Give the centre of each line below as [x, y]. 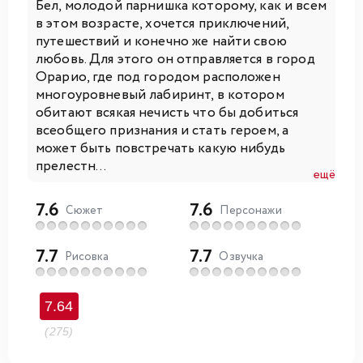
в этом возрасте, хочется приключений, [163, 24]
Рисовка [87, 257]
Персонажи [251, 211]
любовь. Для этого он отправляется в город [175, 60]
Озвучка [241, 257]
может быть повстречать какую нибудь [160, 149]
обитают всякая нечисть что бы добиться [167, 113]
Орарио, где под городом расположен [158, 78]
